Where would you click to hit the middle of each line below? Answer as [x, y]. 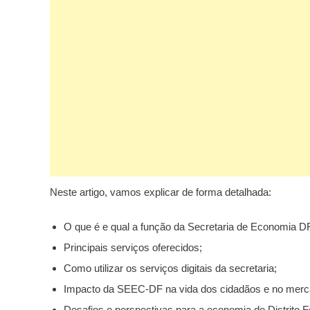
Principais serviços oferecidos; [133, 247]
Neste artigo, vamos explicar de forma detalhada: [161, 192]
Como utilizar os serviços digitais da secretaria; [170, 268]
